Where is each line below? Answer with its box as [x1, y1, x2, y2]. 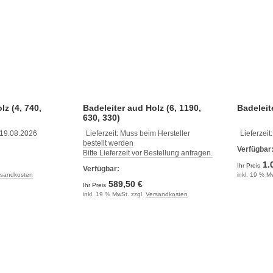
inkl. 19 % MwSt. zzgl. [82, 190, 146, 197]
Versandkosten [145, 190, 188, 197]
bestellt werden [82, 138, 133, 147]
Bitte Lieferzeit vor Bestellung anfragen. [82, 148, 213, 157]
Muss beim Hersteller [119, 129, 190, 138]
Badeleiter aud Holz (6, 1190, [82, 102, 201, 113]
